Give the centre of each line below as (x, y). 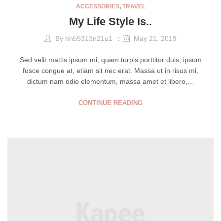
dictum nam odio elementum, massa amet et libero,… (110, 82)
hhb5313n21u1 (89, 39)
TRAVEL (134, 6)
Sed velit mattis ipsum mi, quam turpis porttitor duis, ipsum (110, 60)
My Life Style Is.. (110, 21)
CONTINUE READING (110, 103)
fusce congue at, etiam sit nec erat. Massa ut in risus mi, (110, 71)
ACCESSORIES (97, 6)
